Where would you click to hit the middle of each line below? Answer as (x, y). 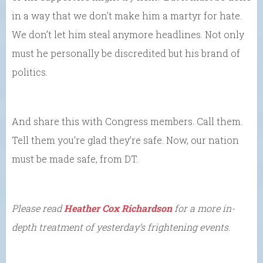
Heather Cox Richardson (118, 208)
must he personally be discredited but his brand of (126, 53)
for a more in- (203, 208)
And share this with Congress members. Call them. (127, 121)
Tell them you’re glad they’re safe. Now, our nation (125, 140)
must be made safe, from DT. (75, 159)
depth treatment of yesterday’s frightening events (120, 227)
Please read (38, 208)
